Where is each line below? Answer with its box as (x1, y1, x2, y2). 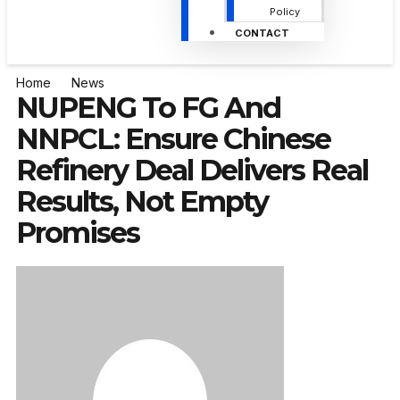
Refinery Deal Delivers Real (16, 153, 368, 188)
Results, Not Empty (16, 184, 268, 220)
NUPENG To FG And (16, 90, 280, 126)
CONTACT (234, 27, 289, 40)
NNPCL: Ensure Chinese (16, 121, 330, 157)
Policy (269, 5, 300, 19)
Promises (16, 215, 139, 251)
